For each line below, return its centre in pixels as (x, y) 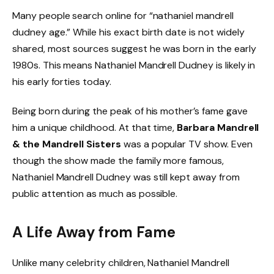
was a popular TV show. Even (187, 144)
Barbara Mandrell (218, 127)
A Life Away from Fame (94, 232)
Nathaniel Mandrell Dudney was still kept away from (126, 177)
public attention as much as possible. (95, 193)
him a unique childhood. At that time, (95, 127)
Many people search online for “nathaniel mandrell (123, 16)
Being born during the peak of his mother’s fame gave (130, 111)
